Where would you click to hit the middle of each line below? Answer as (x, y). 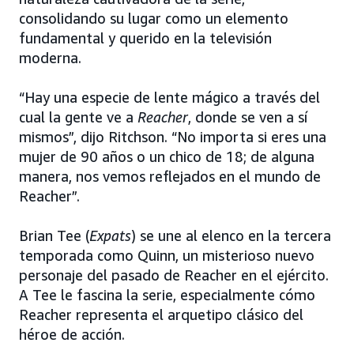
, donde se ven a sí (248, 117)
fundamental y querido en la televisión (145, 38)
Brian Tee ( (54, 236)
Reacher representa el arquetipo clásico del (161, 315)
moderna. (50, 58)
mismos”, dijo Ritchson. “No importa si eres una (173, 137)
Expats (110, 236)
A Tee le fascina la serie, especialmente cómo (167, 295)
